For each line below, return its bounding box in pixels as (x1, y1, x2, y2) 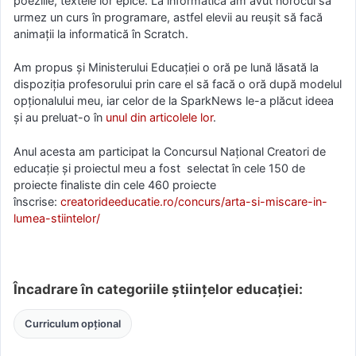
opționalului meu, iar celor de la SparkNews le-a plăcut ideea (14, 94, 334, 108)
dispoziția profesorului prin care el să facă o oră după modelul (14, 77, 342, 91)
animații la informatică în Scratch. (14, 26, 188, 41)
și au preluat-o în (14, 110, 106, 125)
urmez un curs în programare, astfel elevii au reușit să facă (14, 10, 323, 24)
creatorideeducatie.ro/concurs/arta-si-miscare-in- (60, 194, 327, 208)
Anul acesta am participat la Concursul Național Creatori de (14, 144, 326, 158)
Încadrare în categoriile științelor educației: (14, 281, 303, 298)
